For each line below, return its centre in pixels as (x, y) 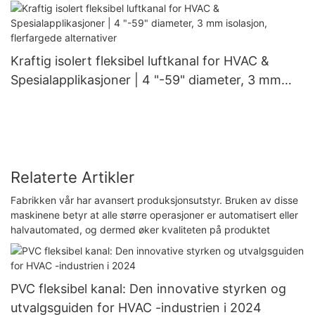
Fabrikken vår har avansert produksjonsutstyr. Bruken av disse (154, 200)
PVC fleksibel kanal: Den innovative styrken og (148, 288)
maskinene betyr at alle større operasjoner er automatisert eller (154, 214)
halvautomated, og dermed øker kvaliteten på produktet (140, 229)
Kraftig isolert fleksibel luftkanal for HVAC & (140, 60)
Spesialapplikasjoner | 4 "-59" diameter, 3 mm (146, 79)
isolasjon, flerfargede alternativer (109, 98)
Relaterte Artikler (72, 178)
